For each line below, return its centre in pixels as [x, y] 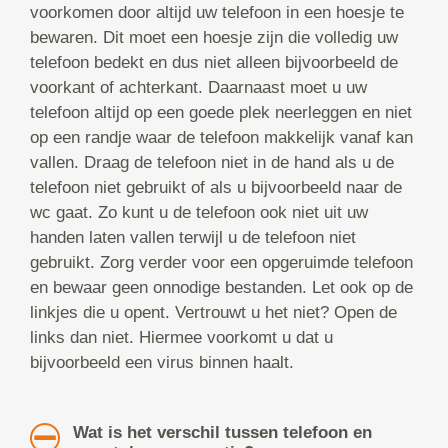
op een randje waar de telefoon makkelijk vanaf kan [221, 138]
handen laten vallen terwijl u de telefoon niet [193, 238]
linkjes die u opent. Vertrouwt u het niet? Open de [213, 313]
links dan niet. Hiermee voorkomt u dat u [181, 338]
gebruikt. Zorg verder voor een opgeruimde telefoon [221, 263]
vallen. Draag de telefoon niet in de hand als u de [212, 163]
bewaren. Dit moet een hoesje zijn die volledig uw [214, 38]
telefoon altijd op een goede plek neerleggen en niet [221, 113]
